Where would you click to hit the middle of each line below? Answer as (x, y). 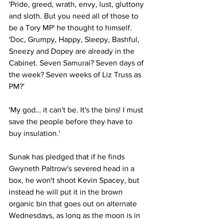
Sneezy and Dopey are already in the (73, 51)
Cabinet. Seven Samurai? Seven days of (77, 63)
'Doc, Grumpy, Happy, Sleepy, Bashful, (75, 39)
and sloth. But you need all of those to (75, 16)
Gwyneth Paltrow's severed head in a (73, 168)
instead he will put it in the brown (67, 192)
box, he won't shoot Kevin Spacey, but (75, 180)
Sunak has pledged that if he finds (68, 157)
